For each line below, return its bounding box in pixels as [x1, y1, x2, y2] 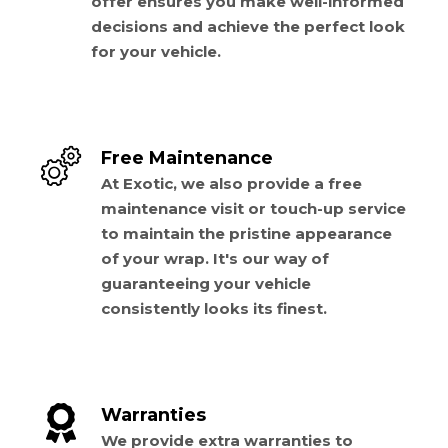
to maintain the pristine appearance [101, 223, 392, 243]
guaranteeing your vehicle [101, 273, 311, 293]
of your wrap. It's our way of [101, 248, 329, 268]
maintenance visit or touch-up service [101, 198, 406, 218]
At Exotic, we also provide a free [101, 173, 362, 193]
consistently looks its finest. [101, 298, 327, 318]
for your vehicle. [91, 41, 221, 61]
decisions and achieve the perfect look [91, 16, 405, 36]
